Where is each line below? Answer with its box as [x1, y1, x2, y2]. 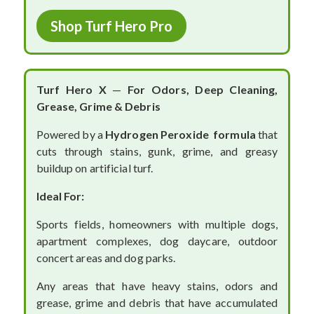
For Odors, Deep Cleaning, [128, 82, 278, 96]
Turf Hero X [36, 82, 107, 96]
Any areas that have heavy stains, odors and [36, 278, 278, 292]
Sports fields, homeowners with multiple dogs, [36, 217, 278, 231]
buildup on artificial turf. [36, 161, 153, 175]
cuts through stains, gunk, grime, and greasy [36, 144, 278, 158]
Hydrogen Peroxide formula [105, 127, 256, 141]
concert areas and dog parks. [36, 250, 176, 264]
